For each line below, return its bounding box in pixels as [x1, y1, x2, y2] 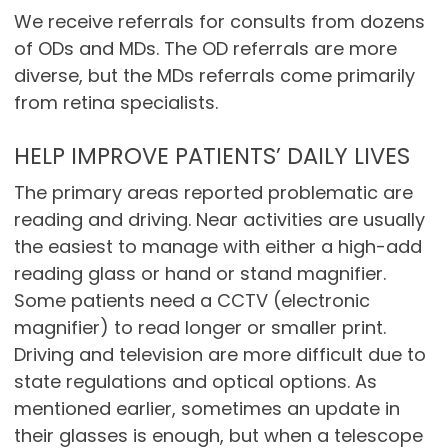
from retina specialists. [13, 90, 218, 116]
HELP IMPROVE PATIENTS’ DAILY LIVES [13, 140, 410, 173]
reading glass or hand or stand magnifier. [13, 261, 386, 287]
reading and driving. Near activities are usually [13, 207, 425, 233]
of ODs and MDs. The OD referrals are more [13, 36, 397, 62]
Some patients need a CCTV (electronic [13, 288, 370, 314]
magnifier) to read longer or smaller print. [13, 315, 386, 341]
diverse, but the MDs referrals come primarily [13, 63, 415, 89]
